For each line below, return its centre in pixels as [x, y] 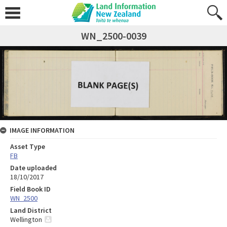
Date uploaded [33, 167]
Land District [31, 210]
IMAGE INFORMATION [42, 130]
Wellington [26, 219]
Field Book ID [30, 189]
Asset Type [28, 146]
